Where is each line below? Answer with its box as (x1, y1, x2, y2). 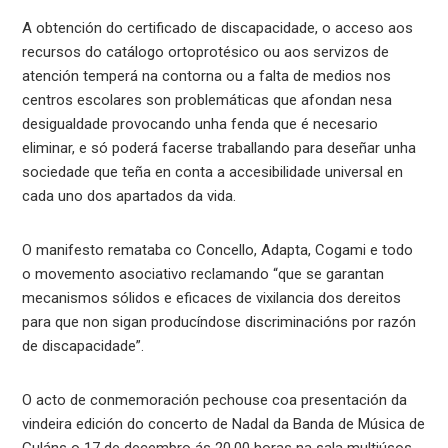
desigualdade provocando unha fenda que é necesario (22, 114, 379, 133)
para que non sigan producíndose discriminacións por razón (22, 312, 417, 331)
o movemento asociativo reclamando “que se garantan (22, 264, 385, 283)
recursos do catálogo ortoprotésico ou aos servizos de (22, 42, 390, 61)
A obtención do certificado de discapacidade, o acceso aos (22, 18, 414, 37)
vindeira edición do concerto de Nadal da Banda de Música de (22, 414, 426, 433)
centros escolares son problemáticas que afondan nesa (22, 90, 393, 109)
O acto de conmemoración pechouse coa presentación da (22, 390, 408, 409)
